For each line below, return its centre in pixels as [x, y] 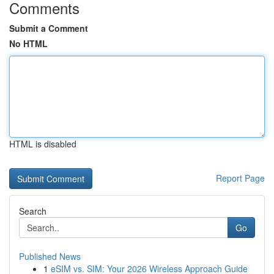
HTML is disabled [43, 144]
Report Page [240, 178]
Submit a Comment [49, 28]
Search [33, 211]
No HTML [28, 43]
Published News [50, 256]
